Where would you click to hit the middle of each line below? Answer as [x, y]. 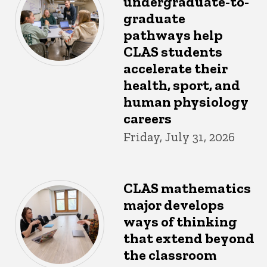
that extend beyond [189, 238]
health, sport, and [182, 85]
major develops [174, 204]
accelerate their [176, 68]
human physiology [186, 101]
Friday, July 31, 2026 [179, 136]
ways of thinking [181, 221]
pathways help [173, 35]
